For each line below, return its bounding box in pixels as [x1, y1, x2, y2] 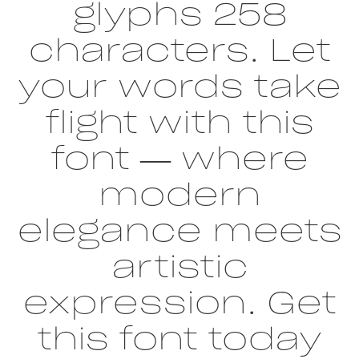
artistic [111, 247, 248, 285]
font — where [50, 139, 309, 177]
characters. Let [28, 30, 331, 69]
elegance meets [17, 211, 342, 249]
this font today [38, 319, 321, 357]
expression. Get [22, 283, 337, 321]
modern [98, 175, 261, 213]
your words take [18, 67, 341, 105]
